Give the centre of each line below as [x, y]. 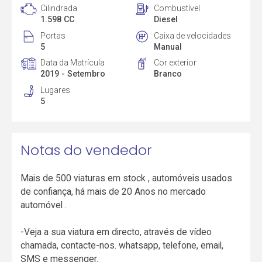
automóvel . [44, 205]
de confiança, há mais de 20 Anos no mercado [113, 192]
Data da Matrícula [73, 63]
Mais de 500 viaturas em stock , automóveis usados [127, 178]
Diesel [166, 19]
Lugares [56, 90]
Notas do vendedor [87, 150]
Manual [168, 46]
